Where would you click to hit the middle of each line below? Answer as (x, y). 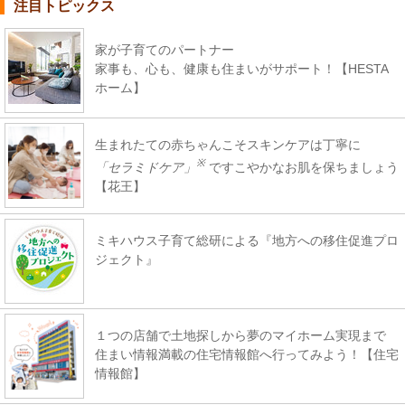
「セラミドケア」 (146, 167)
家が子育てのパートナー (165, 49)
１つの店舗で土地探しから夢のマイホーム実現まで (240, 335)
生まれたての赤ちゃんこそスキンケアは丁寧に (228, 144)
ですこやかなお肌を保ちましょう (302, 167)
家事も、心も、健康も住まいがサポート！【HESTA (242, 68)
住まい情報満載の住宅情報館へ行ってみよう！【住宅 (247, 354)
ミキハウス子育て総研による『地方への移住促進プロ (247, 240)
